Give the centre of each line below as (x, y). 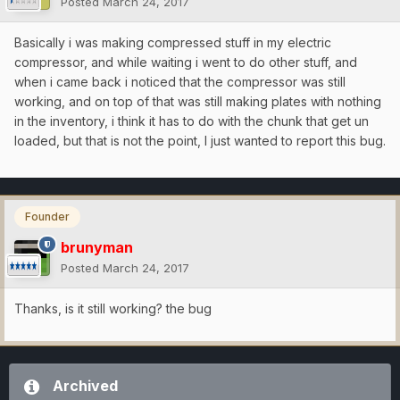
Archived (85, 385)
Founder (47, 217)
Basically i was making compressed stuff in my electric (173, 43)
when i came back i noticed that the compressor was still (180, 82)
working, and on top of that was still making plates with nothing (198, 102)
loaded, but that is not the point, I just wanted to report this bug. (200, 141)
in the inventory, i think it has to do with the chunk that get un (192, 121)
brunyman (97, 247)
